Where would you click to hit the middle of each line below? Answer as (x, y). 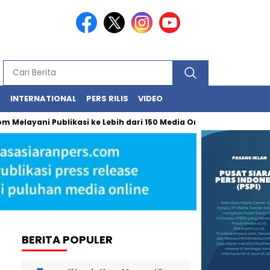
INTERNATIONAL (43, 99)
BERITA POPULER (67, 239)
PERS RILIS (107, 99)
